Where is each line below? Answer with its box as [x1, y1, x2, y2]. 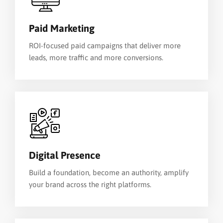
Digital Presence [29, 149, 101, 161]
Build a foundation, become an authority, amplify [29, 168, 189, 177]
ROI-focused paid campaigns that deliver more [29, 41, 181, 50]
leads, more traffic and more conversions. [29, 53, 163, 62]
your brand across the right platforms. [29, 180, 151, 189]
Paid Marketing [29, 22, 95, 34]
